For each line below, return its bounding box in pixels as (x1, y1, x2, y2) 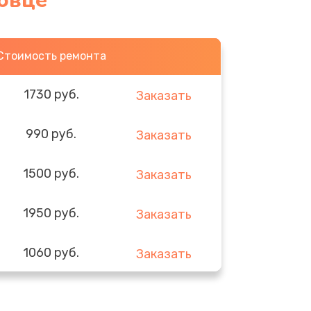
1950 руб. (23, 205, 80, 221)
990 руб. (26, 126, 77, 142)
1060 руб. (23, 244, 80, 260)
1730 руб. (23, 86, 79, 102)
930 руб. (26, 284, 77, 300)
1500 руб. (23, 165, 80, 181)
